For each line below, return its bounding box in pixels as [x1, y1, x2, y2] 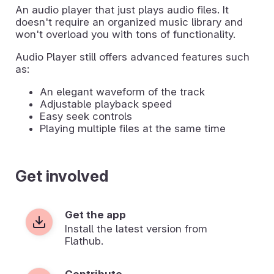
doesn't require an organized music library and [15, 15, 243, 28]
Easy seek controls [40, 109, 132, 122]
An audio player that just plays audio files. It [15, 3, 229, 16]
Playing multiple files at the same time [40, 122, 226, 135]
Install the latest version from [65, 222, 207, 235]
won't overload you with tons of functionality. [15, 28, 235, 40]
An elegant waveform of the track [40, 85, 205, 98]
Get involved [15, 166, 108, 185]
